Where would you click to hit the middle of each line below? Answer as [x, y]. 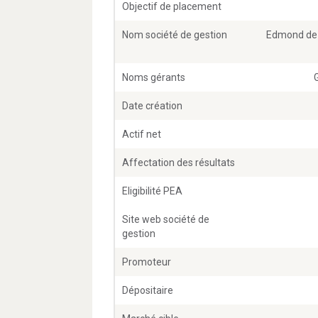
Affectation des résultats [179, 163]
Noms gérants [154, 78]
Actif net [142, 135]
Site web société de [166, 220]
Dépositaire [148, 291]
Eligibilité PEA [152, 191]
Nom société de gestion [175, 35]
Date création [152, 106]
